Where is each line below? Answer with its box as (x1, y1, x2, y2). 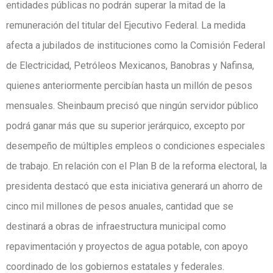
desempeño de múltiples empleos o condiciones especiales (6, 140, 265, 152)
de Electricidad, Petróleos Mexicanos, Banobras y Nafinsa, (6, 59, 254, 71)
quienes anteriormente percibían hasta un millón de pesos (6, 79, 252, 91)
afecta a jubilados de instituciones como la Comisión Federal (6, 39, 265, 51)
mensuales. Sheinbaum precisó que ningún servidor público (6, 99, 258, 112)
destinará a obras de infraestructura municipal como (6, 220, 226, 232)
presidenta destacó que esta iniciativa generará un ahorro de (6, 180, 263, 192)
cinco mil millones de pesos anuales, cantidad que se (6, 200, 233, 212)
